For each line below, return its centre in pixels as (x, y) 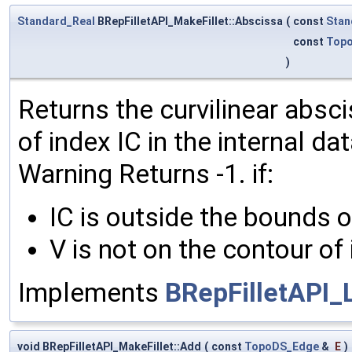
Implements (92, 292)
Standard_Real (56, 21)
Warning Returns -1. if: (146, 174)
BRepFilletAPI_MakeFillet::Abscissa (189, 21)
